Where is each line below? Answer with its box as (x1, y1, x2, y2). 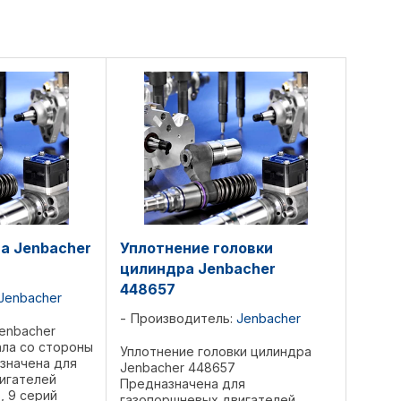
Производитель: (131, 311, 236, 327)
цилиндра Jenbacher (120, 260, 276, 278)
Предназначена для (120, 376, 245, 392)
